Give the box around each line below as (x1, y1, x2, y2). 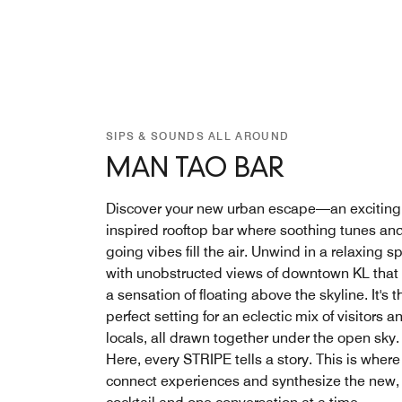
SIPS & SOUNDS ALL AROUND (106, 128, 290, 143)
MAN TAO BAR (106, 156, 284, 183)
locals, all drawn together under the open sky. (106, 328, 399, 346)
